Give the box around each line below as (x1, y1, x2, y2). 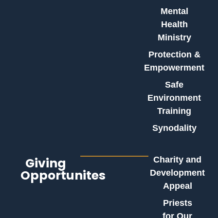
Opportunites (20, 167, 106, 184)
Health (161, 19, 188, 30)
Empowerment (144, 63, 205, 73)
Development (150, 168, 205, 178)
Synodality (152, 123, 197, 133)
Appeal (163, 181, 192, 191)
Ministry (157, 33, 191, 43)
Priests (163, 198, 192, 208)
